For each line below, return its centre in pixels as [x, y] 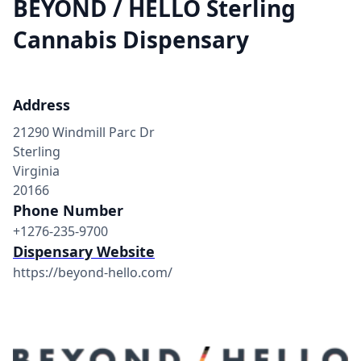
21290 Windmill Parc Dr [84, 132]
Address [41, 105]
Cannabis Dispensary [131, 39]
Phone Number [68, 210]
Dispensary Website [84, 251]
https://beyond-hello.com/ [93, 272]
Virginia [36, 171]
